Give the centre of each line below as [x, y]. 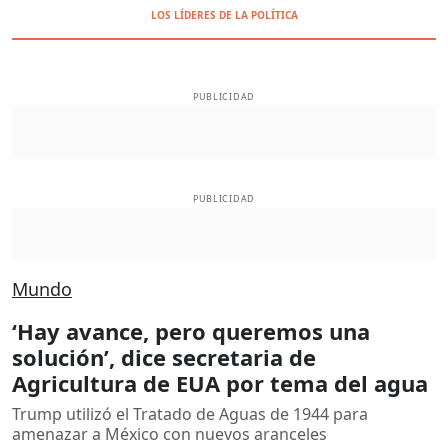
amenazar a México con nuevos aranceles [169, 433]
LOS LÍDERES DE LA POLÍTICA [224, 15]
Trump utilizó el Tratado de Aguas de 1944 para [190, 413]
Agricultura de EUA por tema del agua [220, 382]
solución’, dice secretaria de [164, 356]
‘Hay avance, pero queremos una [191, 330]
